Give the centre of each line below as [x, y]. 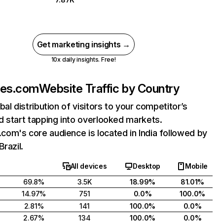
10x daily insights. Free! [83, 59]
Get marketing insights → [83, 44]
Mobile [196, 166]
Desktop [146, 166]
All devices [89, 166]
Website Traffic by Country [109, 89]
